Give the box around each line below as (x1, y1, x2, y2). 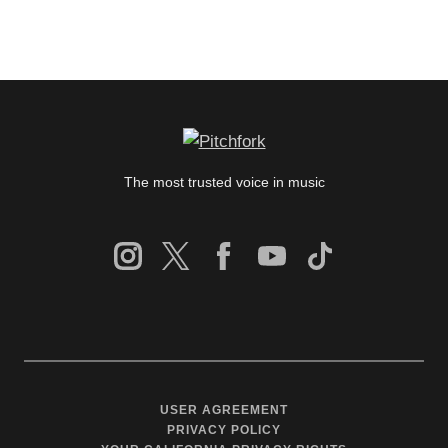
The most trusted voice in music (123, 173, 325, 190)
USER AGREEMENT (160, 402, 288, 417)
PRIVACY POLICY (167, 422, 281, 437)
